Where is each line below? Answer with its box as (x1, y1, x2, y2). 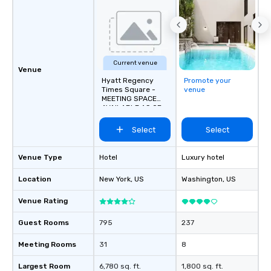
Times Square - (102, 85, 155, 94)
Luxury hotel (181, 153, 224, 162)
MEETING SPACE (102, 94, 157, 103)
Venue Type (18, 153, 62, 162)
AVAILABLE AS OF (102, 103, 162, 113)
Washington (181, 175, 223, 184)
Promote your (184, 76, 231, 85)
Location (18, 175, 51, 184)
